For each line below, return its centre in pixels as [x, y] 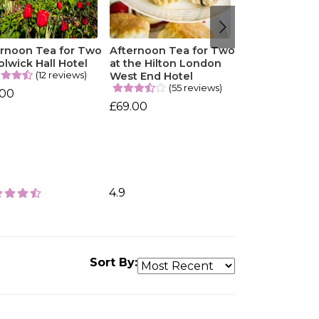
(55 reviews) [195, 87]
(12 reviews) [62, 74]
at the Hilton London [165, 63]
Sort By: [114, 263]
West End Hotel [151, 76]
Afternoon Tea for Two [172, 51]
